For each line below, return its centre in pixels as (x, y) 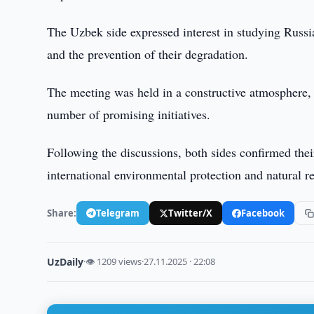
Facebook (263, 213)
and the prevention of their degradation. (148, 54)
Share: (62, 213)
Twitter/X (191, 213)
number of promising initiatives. (129, 114)
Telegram (118, 213)
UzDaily (66, 262)
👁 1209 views (114, 261)
